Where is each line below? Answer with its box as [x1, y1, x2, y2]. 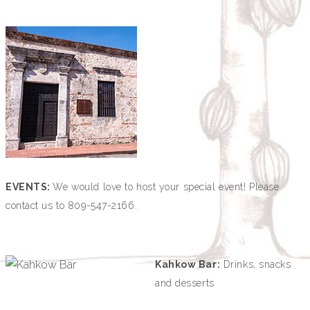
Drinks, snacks [220, 258, 291, 270]
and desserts [155, 277, 215, 289]
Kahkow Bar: [155, 258, 221, 270]
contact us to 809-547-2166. [6, 199, 138, 211]
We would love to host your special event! [53, 181, 250, 192]
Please [249, 181, 280, 192]
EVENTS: [6, 181, 53, 192]
